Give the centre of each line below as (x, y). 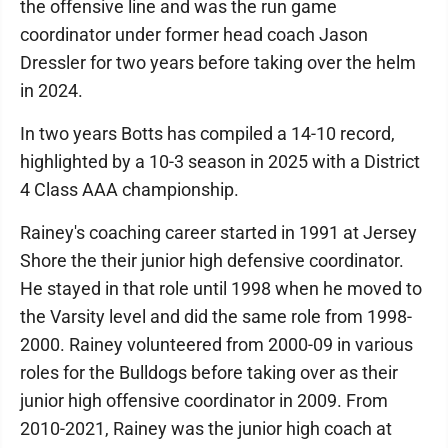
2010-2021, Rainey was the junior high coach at (206, 429)
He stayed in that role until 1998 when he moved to (221, 289)
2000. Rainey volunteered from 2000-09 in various (216, 345)
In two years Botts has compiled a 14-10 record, (207, 134)
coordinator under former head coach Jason (194, 35)
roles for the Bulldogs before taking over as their (209, 373)
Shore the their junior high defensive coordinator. (212, 261)
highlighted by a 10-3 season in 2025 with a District (220, 162)
